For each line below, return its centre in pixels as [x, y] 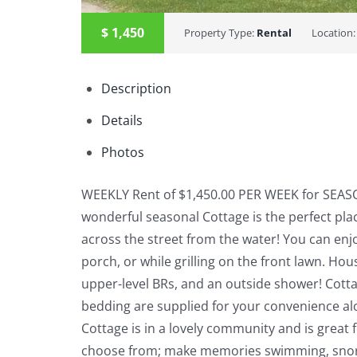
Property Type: [220, 32]
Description [136, 88]
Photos [122, 153]
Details [122, 120]
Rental [274, 32]
